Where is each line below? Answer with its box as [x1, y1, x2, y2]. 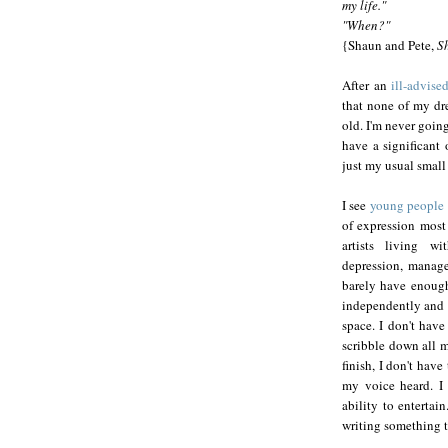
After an [342, 76, 391, 95]
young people [369, 196, 445, 215]
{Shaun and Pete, [342, 36, 437, 55]
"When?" [342, 16, 390, 35]
